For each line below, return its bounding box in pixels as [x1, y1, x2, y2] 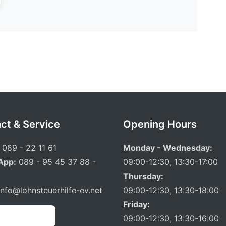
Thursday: [123, 171, 163, 181]
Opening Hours [123, 118, 197, 130]
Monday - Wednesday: [123, 143, 212, 153]
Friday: [123, 199, 150, 209]
